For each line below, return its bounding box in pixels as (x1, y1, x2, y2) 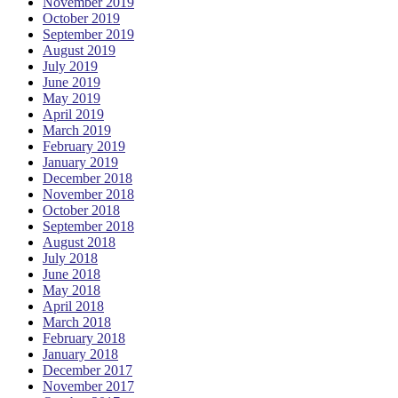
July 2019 (43, 58, 98, 74)
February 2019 (43, 138, 125, 154)
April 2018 (43, 298, 104, 314)
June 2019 (43, 74, 100, 90)
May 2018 (43, 282, 100, 298)
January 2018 (43, 346, 118, 362)
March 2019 (43, 122, 111, 138)
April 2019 (43, 106, 104, 122)
